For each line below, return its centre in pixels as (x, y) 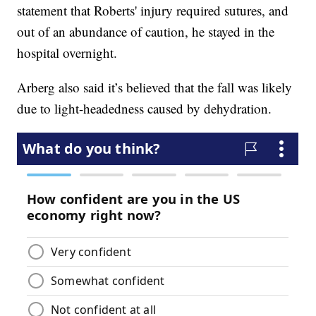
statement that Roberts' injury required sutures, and (153, 11)
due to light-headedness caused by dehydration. (145, 109)
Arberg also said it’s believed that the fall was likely (155, 87)
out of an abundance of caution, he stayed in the (146, 32)
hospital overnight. (67, 53)
